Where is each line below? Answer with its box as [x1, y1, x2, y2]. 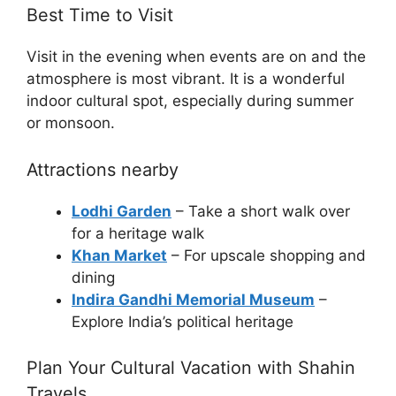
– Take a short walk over [171, 202, 350, 220]
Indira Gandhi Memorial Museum [72, 290, 315, 308]
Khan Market [72, 246, 167, 264]
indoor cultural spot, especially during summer [27, 92, 354, 110]
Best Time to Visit [27, 4, 173, 27]
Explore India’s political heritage [72, 312, 293, 331]
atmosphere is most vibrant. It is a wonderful [27, 70, 345, 88]
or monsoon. [27, 114, 115, 133]
